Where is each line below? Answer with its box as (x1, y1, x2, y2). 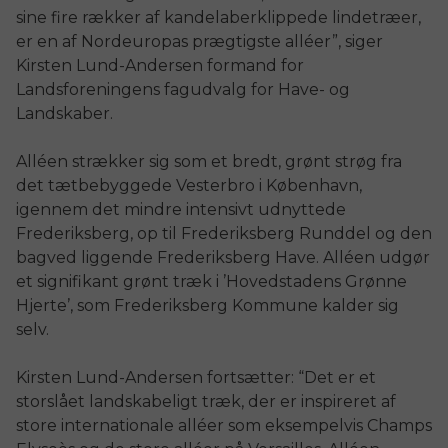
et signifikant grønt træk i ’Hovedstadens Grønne (16, 271, 407, 291)
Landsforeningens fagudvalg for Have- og (16, 79, 350, 99)
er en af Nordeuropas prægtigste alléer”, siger (16, 31, 383, 51)
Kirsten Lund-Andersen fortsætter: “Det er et (16, 367, 376, 387)
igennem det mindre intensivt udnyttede (16, 199, 346, 219)
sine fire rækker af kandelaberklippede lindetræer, (16, 7, 421, 27)
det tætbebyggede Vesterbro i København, (16, 175, 362, 195)
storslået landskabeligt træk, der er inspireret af (16, 391, 396, 411)
